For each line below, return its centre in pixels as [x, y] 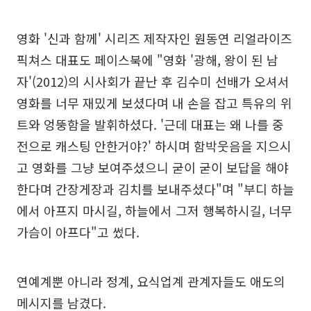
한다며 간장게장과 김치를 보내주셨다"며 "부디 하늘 [155, 189]
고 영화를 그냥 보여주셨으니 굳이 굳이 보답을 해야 [153, 167]
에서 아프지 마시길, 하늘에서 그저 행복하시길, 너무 [154, 210]
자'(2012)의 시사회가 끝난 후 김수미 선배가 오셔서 [153, 81]
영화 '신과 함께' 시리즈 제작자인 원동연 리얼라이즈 [154, 38]
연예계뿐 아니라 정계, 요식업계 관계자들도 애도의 [151, 281]
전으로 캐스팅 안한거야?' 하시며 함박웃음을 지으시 [154, 146]
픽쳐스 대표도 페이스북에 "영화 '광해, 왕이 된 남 [148, 60]
